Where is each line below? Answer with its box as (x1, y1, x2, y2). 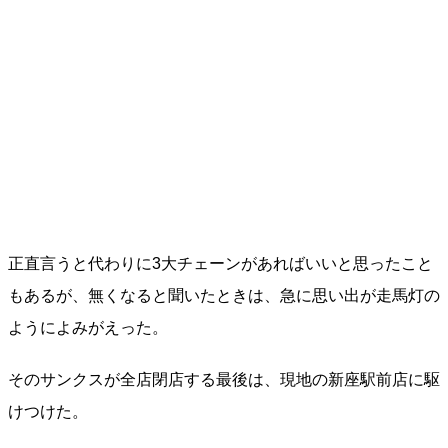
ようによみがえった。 (8, 319, 168, 336)
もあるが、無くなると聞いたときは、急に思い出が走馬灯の (8, 287, 440, 304)
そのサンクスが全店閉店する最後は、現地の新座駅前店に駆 (8, 371, 440, 388)
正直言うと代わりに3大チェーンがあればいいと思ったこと (8, 255, 433, 272)
